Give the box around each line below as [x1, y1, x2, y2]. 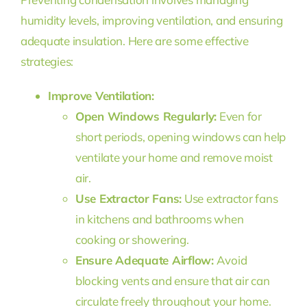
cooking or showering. [75, 232, 189, 247]
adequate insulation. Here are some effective [20, 33, 249, 48]
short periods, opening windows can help [75, 129, 286, 144]
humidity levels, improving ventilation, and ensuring [20, 12, 283, 27]
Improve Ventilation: [47, 88, 154, 103]
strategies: [20, 53, 74, 69]
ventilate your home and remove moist [75, 149, 273, 164]
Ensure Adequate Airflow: [75, 252, 214, 267]
